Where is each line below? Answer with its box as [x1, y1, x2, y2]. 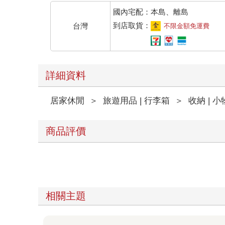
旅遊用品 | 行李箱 [103, 96, 170, 106]
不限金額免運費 [163, 22, 209, 30]
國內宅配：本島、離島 [113, 8, 188, 17]
